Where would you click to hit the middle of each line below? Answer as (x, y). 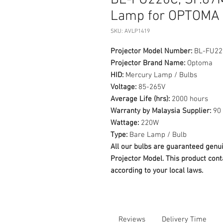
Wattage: (125, 123)
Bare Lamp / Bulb (157, 135)
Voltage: (123, 87)
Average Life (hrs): (140, 99)
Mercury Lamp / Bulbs (160, 75)
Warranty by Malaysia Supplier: (161, 111)
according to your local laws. (157, 171)
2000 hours (189, 99)
